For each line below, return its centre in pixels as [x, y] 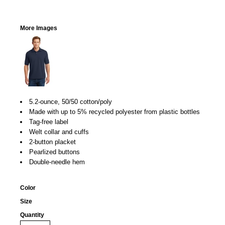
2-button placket [52, 142]
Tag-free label [49, 122]
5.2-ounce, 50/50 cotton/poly [71, 102]
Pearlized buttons [54, 152]
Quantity [32, 215]
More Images [39, 28]
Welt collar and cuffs [59, 132]
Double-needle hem [57, 162]
